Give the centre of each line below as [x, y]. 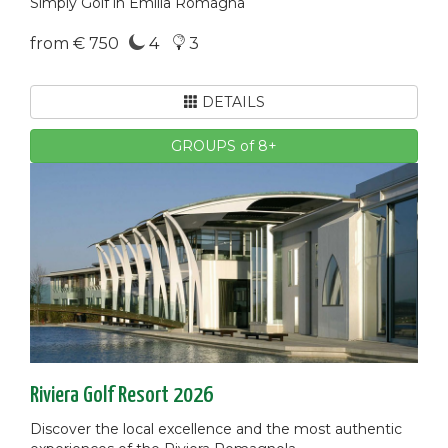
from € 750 [74, 43]
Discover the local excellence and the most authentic [216, 428]
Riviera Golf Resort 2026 [121, 395]
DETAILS [231, 101]
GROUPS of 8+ [224, 145]
